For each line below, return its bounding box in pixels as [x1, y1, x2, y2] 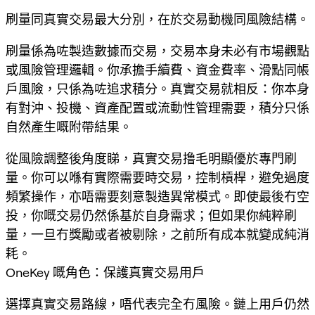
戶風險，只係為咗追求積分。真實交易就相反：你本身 [6, 81, 309, 96]
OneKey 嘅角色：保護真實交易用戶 [6, 264, 205, 280]
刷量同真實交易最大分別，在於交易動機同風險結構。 [6, 11, 309, 27]
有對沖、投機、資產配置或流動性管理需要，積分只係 [6, 100, 309, 115]
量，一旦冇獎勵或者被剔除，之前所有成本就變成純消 [6, 226, 309, 242]
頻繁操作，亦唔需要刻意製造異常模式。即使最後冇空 [6, 188, 309, 204]
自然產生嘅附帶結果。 [6, 119, 132, 134]
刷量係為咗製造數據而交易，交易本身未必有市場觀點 [6, 43, 309, 58]
